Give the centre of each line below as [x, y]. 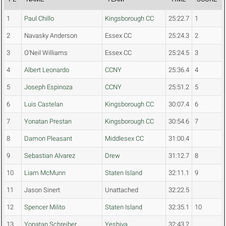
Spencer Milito [45, 207]
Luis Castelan [44, 104]
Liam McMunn [45, 173]
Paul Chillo [39, 19]
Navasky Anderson [51, 36]
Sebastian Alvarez [50, 156]
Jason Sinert [42, 190]
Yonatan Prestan [48, 122]
